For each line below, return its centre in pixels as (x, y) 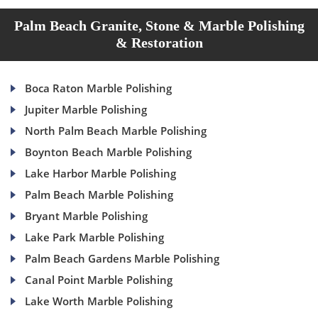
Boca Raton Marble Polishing (98, 88)
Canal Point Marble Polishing (99, 280)
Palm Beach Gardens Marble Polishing (122, 259)
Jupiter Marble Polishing (86, 110)
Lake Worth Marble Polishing (99, 301)
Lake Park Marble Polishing (94, 237)
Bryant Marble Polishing (86, 216)
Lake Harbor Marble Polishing (100, 174)
